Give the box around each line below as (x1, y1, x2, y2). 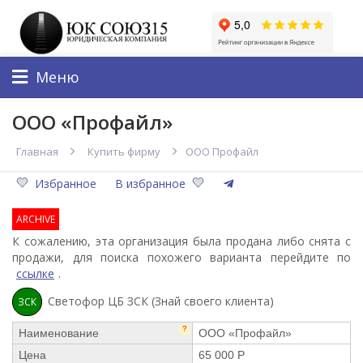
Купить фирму (88, 143, 160, 159)
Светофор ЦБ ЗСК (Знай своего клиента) (48, 293, 274, 309)
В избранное (115, 175, 186, 191)
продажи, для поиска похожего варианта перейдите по (12, 249, 351, 265)
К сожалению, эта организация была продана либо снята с (12, 233, 351, 249)
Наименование (19, 326, 99, 340)
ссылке (16, 265, 54, 281)
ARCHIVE (16, 211, 55, 226)
